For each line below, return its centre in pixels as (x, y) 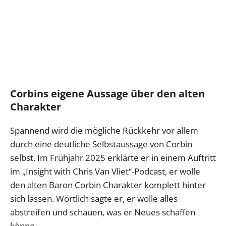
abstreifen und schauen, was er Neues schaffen (103, 212)
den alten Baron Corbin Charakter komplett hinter (108, 185)
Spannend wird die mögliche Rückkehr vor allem (104, 131)
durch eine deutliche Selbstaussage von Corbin (101, 144)
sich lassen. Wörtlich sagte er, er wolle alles (94, 199)
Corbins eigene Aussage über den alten (107, 94)
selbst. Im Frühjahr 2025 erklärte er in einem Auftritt (113, 158)
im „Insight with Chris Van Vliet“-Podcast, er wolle (105, 172)
